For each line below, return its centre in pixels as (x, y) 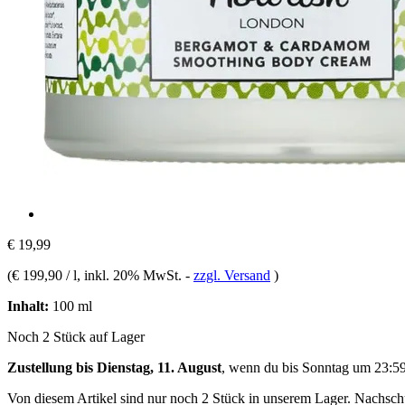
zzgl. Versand (232, 275)
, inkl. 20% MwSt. (131, 275)
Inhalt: (28, 306)
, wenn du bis (262, 367)
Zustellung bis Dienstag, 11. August (114, 367)
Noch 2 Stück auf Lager (76, 336)
